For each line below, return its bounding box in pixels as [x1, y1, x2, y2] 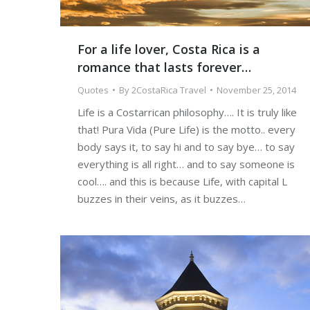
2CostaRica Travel [131, 84, 206, 97]
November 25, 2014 [217, 84, 296, 97]
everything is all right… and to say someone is [77, 157, 295, 172]
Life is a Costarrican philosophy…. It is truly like [77, 105, 297, 120]
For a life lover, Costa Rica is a [77, 41, 260, 58]
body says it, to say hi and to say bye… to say [77, 140, 295, 154]
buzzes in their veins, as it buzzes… [77, 192, 246, 206]
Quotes [77, 84, 109, 97]
